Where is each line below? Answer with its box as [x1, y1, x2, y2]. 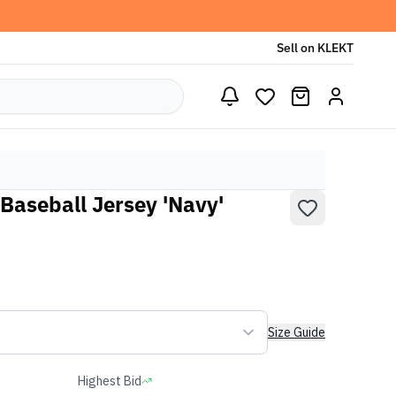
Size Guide [268, 324, 325, 340]
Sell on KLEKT [277, 40, 354, 56]
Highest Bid [78, 373, 141, 389]
